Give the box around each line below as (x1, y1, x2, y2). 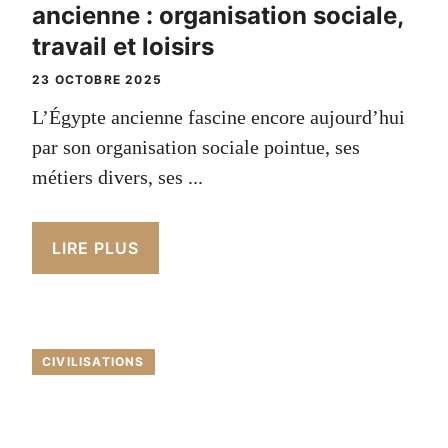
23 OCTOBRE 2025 (32, 71, 162, 87)
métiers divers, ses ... (32, 165, 203, 188)
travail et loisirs (32, 31, 214, 61)
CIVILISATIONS (42, 353, 145, 369)
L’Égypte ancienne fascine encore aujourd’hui (32, 105, 405, 128)
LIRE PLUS (52, 237, 139, 258)
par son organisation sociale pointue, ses (32, 135, 360, 158)
